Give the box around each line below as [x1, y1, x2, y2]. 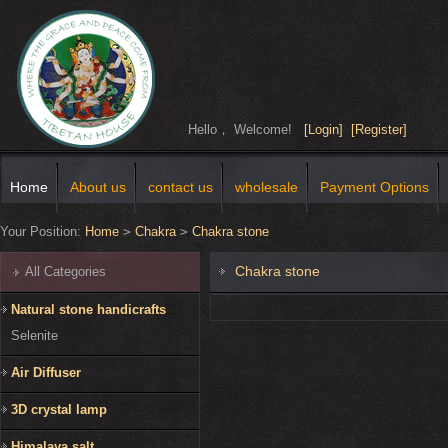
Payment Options [320, 179, 429, 196]
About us [70, 179, 126, 196]
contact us [148, 179, 213, 196]
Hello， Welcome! [188, 122, 304, 137]
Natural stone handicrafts [11, 302, 166, 318]
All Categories [25, 264, 106, 280]
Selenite [11, 328, 58, 344]
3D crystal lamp [11, 402, 107, 418]
